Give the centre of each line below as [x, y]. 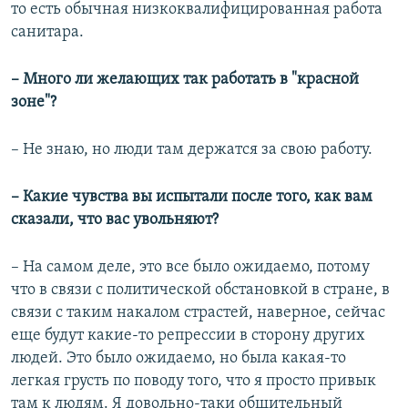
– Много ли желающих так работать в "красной [185, 80]
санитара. [47, 33]
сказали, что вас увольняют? [115, 220]
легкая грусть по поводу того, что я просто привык [194, 382]
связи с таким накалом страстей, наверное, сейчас [198, 313]
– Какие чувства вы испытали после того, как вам [192, 198]
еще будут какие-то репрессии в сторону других [188, 336]
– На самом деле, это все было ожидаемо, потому [190, 268]
